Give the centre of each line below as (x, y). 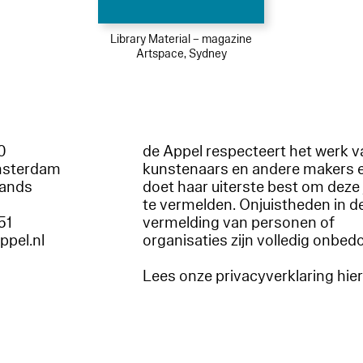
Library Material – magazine (181, 39)
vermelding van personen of (239, 222)
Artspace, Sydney (181, 53)
